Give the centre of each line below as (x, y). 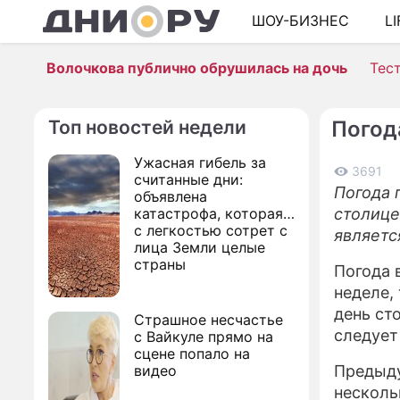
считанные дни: (188, 179)
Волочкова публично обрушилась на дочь (197, 68)
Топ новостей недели (147, 127)
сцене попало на (192, 354)
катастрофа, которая (208, 213)
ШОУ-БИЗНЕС (300, 21)
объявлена (171, 196)
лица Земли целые (200, 247)
